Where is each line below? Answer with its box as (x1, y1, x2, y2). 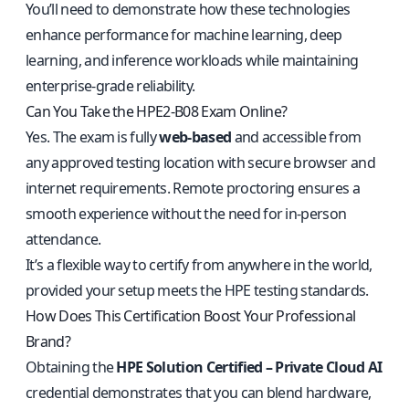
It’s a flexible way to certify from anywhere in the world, (26, 255, 372, 275)
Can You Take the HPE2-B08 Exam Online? (26, 101, 288, 121)
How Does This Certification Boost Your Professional (26, 306, 356, 326)
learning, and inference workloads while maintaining (26, 50, 359, 70)
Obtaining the (26, 357, 117, 377)
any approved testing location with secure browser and (26, 152, 375, 173)
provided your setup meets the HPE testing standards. (26, 280, 369, 300)
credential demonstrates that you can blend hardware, (26, 383, 372, 403)
